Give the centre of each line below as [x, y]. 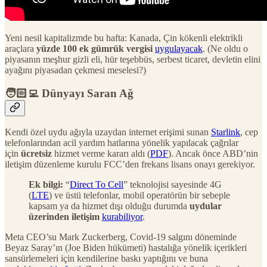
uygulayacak [179, 48]
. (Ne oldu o [225, 48]
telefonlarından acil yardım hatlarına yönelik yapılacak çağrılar [122, 143]
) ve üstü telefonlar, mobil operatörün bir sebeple [139, 195]
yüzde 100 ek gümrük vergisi [94, 48]
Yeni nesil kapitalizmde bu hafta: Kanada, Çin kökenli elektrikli [124, 38]
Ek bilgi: [46, 185]
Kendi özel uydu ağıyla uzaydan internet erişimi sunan [108, 132]
